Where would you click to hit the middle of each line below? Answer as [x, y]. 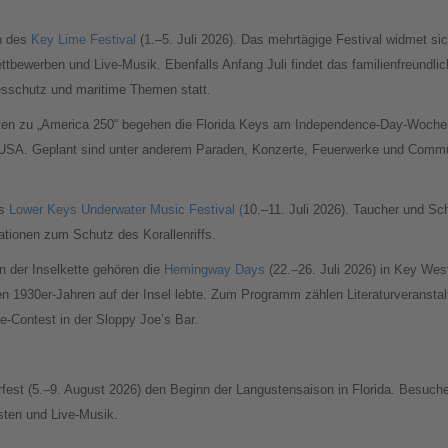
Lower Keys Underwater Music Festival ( [126, 210]
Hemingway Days [216, 270]
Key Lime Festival [83, 40]
